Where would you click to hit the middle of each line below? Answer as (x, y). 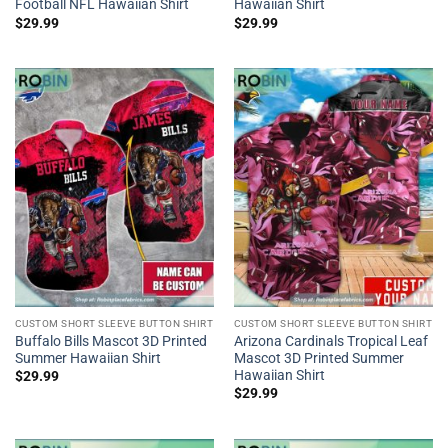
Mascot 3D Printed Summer (318, 357)
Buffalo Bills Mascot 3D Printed (110, 340)
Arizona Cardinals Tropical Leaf (330, 340)
